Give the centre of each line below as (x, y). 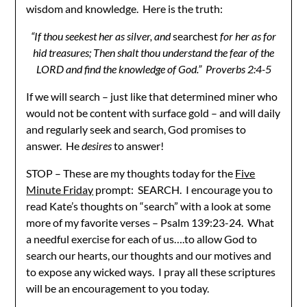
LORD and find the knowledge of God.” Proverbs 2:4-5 (153, 69)
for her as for (247, 36)
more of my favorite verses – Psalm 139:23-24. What (150, 222)
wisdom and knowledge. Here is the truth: (125, 9)
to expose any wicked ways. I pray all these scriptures (151, 272)
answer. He (54, 146)
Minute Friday (60, 189)
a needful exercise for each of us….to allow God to (142, 239)
